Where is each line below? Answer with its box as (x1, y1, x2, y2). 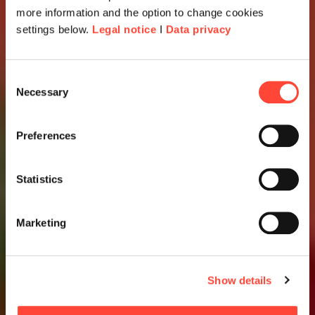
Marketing (16, 217, 66, 229)
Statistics (16, 173, 63, 186)
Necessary (16, 86, 68, 98)
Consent (5, 72, 44, 84)
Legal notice (92, 23, 156, 36)
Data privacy (165, 23, 231, 36)
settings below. (16, 23, 92, 36)
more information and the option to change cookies (16, 6, 264, 19)
